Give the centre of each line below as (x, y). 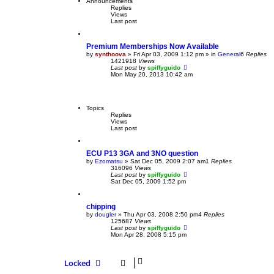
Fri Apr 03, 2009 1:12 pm (168, 54)
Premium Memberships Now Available (153, 47)
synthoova (110, 54)
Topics (95, 108)
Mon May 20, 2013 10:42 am (152, 75)
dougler (106, 215)
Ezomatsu (109, 161)
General (229, 54)
